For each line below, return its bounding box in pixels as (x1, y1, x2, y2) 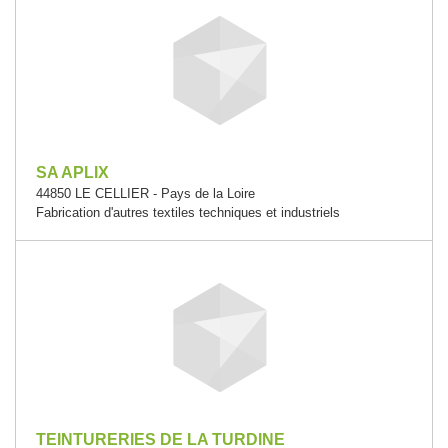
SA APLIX (36, 164, 109, 181)
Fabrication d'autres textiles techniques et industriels (36, 205, 340, 220)
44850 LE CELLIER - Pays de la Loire (36, 186, 255, 201)
